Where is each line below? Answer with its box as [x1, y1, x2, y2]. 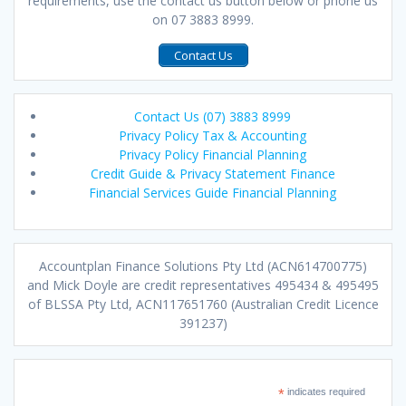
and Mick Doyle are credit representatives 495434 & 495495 [27, 275, 379, 294]
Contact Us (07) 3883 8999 [134, 107, 291, 125]
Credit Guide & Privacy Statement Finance [90, 164, 335, 182]
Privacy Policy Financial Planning [119, 145, 306, 163]
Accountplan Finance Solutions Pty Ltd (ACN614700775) [39, 256, 367, 275]
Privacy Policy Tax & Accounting [119, 126, 306, 144]
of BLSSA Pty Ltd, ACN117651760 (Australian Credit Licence [27, 295, 379, 313]
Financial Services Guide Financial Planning [89, 183, 336, 201]
